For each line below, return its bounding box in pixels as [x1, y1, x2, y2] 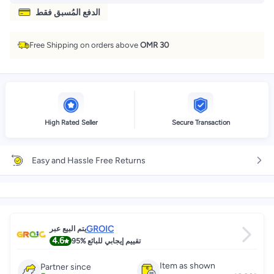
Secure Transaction [171, 118, 230, 127]
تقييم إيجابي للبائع [87, 236, 141, 245]
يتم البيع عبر [50, 224, 86, 233]
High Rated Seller [44, 118, 98, 127]
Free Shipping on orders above [29, 40, 140, 50]
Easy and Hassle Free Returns [32, 155, 146, 166]
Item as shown [160, 260, 215, 271]
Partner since [40, 262, 91, 272]
